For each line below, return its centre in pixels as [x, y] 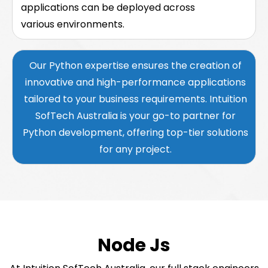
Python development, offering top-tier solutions [135, 132]
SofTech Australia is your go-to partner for [135, 115]
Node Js [134, 245]
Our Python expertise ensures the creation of [135, 65]
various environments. [73, 24]
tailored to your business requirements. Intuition [135, 99]
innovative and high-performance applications [135, 82]
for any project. [135, 149]
